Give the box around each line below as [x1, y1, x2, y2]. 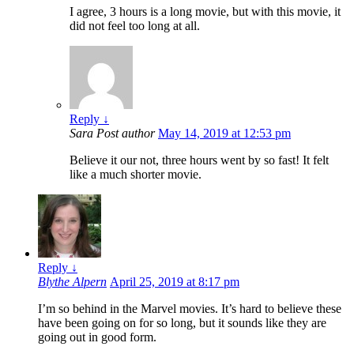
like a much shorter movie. [70, 167, 201, 181]
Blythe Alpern [38, 274, 107, 288]
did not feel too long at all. [70, 18, 200, 32]
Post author [96, 126, 155, 140]
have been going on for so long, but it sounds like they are [38, 315, 326, 330]
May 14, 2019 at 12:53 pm [158, 126, 291, 140]
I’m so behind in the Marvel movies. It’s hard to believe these [38, 301, 341, 315]
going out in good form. [38, 330, 156, 344]
